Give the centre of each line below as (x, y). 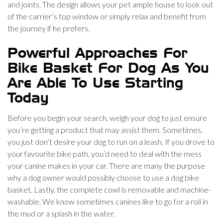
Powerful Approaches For (98, 54)
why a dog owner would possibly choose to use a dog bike (103, 177)
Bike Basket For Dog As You (108, 69)
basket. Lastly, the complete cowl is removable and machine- (109, 189)
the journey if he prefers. (49, 28)
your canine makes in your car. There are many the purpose (106, 166)
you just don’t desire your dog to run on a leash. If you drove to (111, 142)
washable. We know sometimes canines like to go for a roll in (108, 201)
